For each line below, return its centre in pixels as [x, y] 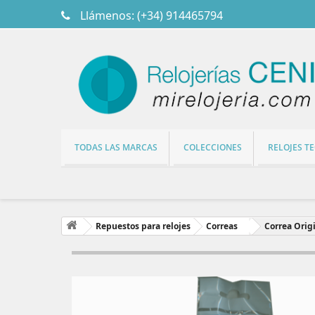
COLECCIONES [213, 147]
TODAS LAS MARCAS [116, 147]
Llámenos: [107, 15]
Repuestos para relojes [143, 226]
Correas [222, 226]
